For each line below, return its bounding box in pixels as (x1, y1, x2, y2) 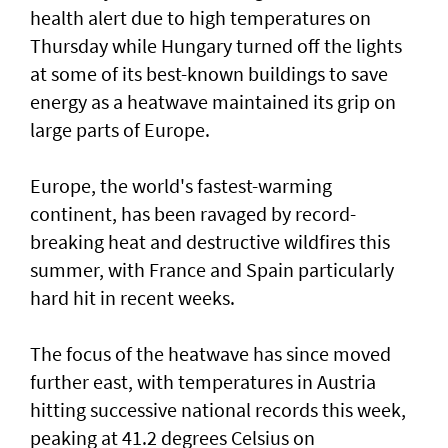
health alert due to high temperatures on (30, 4, 371, 30)
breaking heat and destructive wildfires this (30, 228, 390, 254)
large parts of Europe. (30, 116, 210, 142)
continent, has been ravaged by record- (30, 200, 356, 226)
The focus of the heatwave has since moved (30, 340, 391, 366)
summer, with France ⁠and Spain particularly (30, 256, 394, 282)
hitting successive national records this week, (30, 396, 406, 422)
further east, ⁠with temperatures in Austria (30, 368, 376, 394)
